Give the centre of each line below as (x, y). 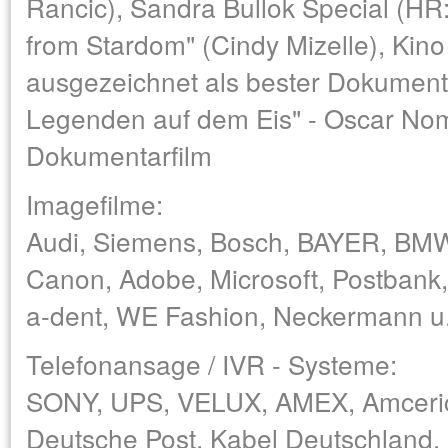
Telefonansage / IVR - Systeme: (211, 363)
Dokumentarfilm (119, 154)
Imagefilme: (94, 203)
